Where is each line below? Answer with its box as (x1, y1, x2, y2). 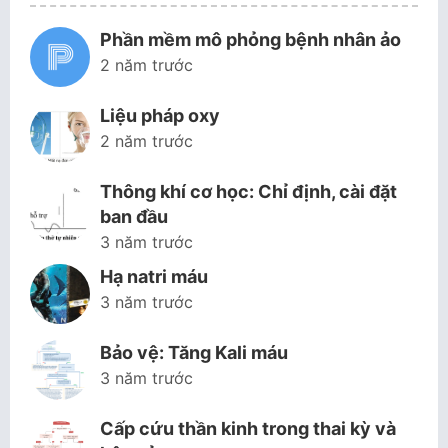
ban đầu (100, 206, 168, 227)
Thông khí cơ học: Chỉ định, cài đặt (100, 181, 397, 202)
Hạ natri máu (100, 266, 208, 287)
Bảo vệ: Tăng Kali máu (100, 342, 288, 363)
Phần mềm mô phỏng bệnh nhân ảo (100, 29, 401, 50)
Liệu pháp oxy (100, 105, 220, 126)
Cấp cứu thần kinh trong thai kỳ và (100, 418, 396, 439)
